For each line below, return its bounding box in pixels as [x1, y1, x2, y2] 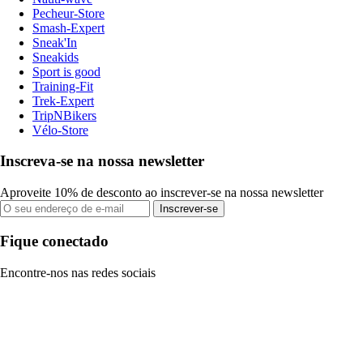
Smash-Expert [32, 20, 105, 35]
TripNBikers [32, 108, 96, 122]
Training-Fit [32, 79, 93, 93]
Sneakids [32, 49, 79, 64]
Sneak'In [32, 35, 77, 49]
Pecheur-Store [32, 6, 105, 20]
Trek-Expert [32, 93, 94, 108]
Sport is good [32, 64, 100, 79]
